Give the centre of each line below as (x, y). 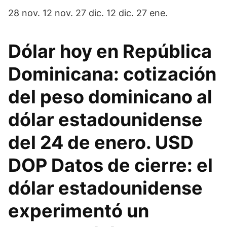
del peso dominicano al (110, 97)
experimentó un (79, 211)
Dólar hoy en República (110, 51)
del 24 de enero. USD (101, 142)
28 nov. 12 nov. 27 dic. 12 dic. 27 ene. (88, 13)
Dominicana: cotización (112, 74)
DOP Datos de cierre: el (110, 165)
